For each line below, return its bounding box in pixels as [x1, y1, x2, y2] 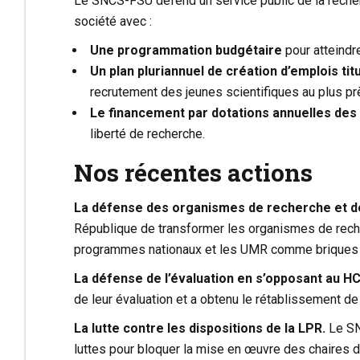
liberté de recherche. [90, 125, 205, 141]
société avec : [74, 13, 152, 29]
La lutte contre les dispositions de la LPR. [74, 320, 329, 336]
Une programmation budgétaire [90, 42, 282, 58]
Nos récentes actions [74, 156, 313, 188]
